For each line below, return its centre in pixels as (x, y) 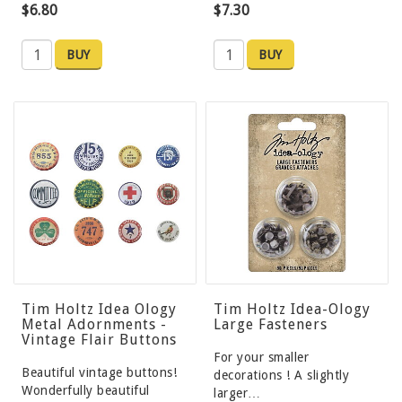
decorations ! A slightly (281, 376)
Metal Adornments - (94, 325)
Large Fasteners (271, 325)
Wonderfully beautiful (86, 391)
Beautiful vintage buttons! (99, 373)
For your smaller (261, 358)
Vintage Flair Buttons (99, 340)
